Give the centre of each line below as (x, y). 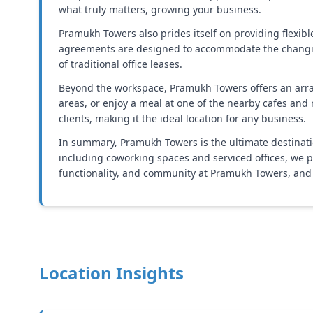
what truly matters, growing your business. (160, 9)
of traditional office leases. (121, 64)
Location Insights (111, 273)
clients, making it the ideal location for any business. (182, 118)
